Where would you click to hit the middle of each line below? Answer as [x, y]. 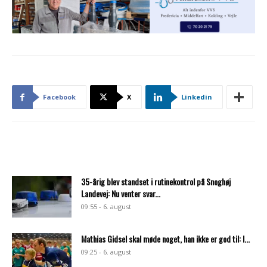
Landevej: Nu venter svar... [121, 194]
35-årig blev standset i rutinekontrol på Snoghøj [156, 182]
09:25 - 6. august [106, 252]
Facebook [59, 97]
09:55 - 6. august [106, 207]
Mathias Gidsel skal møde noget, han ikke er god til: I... [165, 239]
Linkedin [197, 97]
